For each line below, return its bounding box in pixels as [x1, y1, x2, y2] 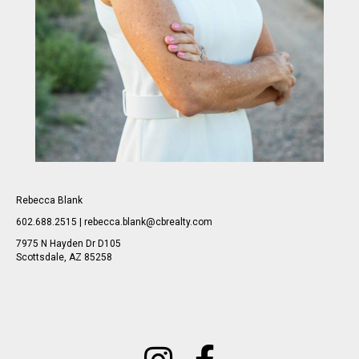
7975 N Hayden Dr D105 [16, 237, 121, 249]
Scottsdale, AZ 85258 [16, 251, 112, 263]
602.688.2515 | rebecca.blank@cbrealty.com [16, 216, 212, 228]
